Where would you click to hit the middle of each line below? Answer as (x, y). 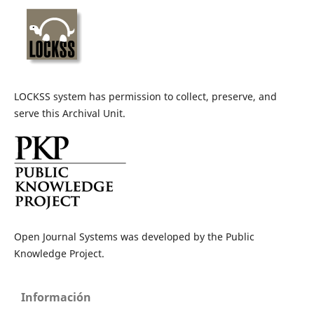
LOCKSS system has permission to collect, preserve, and (145, 97)
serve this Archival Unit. (69, 114)
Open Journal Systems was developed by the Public (134, 237)
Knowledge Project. (59, 254)
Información (56, 298)
